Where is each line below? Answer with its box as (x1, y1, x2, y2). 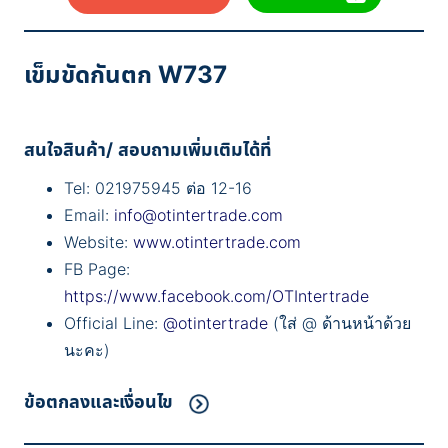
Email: (64, 205, 114, 225)
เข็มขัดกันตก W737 (24, 57, 227, 90)
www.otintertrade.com (133, 232, 301, 252)
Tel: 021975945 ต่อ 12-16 (64, 178, 252, 198)
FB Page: (64, 259, 130, 279)
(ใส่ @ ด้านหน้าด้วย (273, 313, 411, 333)
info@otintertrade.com (114, 205, 283, 225)
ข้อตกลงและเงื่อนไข (24, 389, 173, 413)
